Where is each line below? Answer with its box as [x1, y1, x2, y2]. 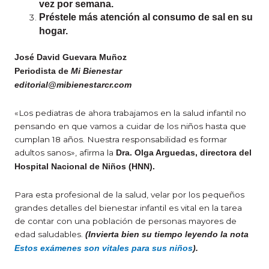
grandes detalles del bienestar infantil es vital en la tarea [14, 203, 242, 213]
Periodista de [14, 67, 71, 76]
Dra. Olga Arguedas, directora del [116, 148, 252, 158]
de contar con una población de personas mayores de [14, 216, 237, 226]
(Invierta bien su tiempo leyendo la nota [85, 230, 249, 240]
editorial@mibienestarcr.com [14, 80, 131, 90]
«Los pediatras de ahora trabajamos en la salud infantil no [14, 108, 246, 118]
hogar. [39, 25, 68, 36]
